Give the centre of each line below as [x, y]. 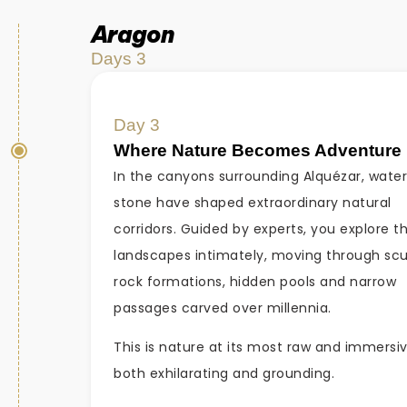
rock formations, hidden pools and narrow [255, 281]
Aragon [132, 34]
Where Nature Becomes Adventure [258, 150]
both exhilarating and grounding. [224, 373]
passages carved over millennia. [223, 308]
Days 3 [119, 58]
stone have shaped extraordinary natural [253, 202]
